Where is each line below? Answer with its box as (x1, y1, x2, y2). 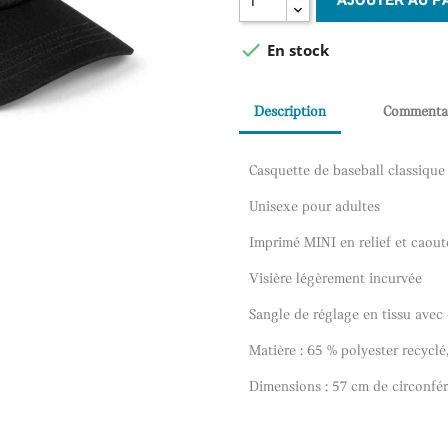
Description (254, 105, 326, 121)
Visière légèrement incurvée (249, 271, 422, 287)
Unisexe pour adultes (249, 199, 380, 215)
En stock (263, 39, 329, 60)
